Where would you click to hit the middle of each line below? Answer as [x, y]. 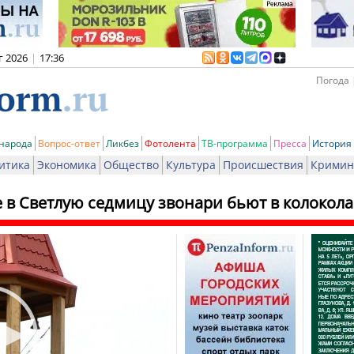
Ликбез [122, 143]
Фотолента [170, 143]
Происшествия [263, 165]
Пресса [290, 143]
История [332, 143]
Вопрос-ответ [69, 143]
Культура [191, 165]
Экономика [67, 165]
